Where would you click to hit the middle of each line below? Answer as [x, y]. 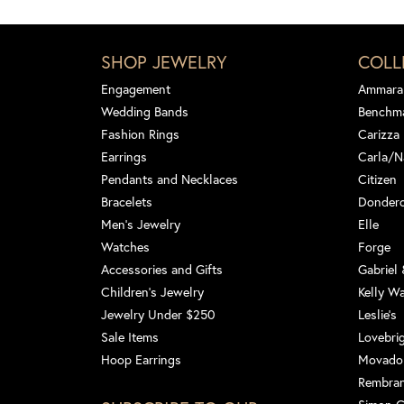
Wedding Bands [145, 111]
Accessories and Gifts [162, 269]
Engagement [136, 88]
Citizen [377, 179]
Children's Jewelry [152, 291]
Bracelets [127, 201]
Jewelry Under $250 [158, 314]
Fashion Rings [140, 133]
